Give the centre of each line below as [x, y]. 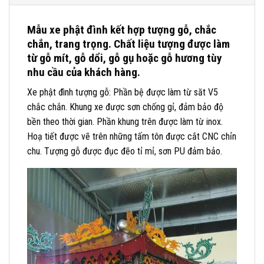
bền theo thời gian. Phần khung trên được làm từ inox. [125, 122]
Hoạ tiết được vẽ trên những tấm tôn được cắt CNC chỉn [132, 137]
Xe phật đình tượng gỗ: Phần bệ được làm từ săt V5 [123, 93]
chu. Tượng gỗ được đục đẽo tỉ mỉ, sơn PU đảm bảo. [125, 151]
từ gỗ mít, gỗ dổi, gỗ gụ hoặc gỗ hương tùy [125, 58]
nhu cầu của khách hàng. [84, 72]
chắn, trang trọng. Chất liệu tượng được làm [128, 44]
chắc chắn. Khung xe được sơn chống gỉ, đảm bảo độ [125, 107]
